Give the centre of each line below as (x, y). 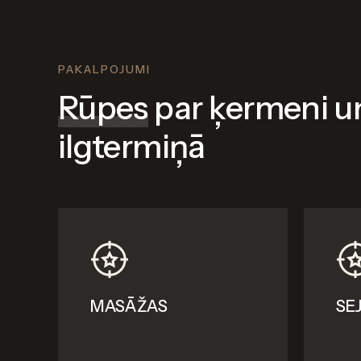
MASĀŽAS (129, 307)
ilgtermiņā (132, 147)
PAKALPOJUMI (104, 69)
